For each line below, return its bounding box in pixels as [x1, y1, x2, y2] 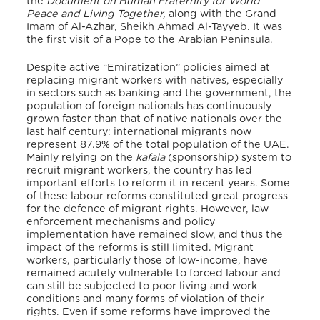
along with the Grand [166, 8, 277, 19]
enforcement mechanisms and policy [26, 216, 216, 228]
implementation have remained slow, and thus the [26, 229, 284, 241]
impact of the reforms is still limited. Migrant [26, 242, 254, 254]
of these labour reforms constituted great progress [26, 191, 289, 202]
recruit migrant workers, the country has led [26, 165, 253, 176]
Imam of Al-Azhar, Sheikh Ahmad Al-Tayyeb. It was [26, 21, 283, 32]
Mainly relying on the [26, 152, 136, 164]
